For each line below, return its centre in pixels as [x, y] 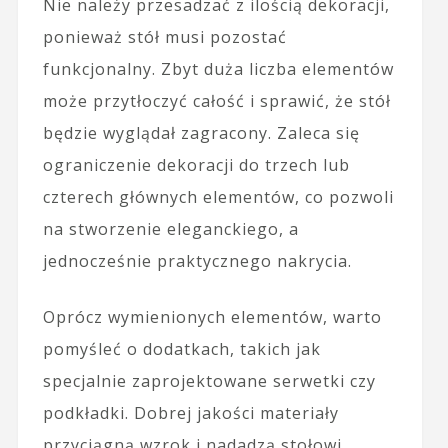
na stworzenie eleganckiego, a [170, 229]
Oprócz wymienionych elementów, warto [212, 317]
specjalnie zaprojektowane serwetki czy [209, 381]
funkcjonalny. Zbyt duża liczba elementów [218, 69]
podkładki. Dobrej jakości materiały [190, 413]
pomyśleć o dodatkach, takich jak [181, 349]
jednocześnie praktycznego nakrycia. [197, 261]
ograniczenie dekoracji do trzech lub [196, 165]
